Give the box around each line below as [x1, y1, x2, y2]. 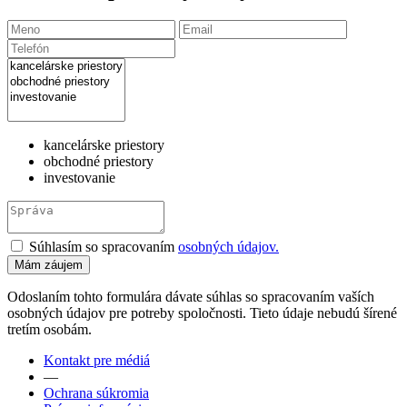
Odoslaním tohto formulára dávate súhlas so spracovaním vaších [7, 288, 374, 304]
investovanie [44, 169, 115, 185]
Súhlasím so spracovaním [29, 238, 174, 254]
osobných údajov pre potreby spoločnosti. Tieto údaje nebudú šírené [7, 304, 397, 321]
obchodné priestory [44, 153, 154, 169]
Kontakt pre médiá [44, 352, 150, 368]
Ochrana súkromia [44, 384, 149, 401]
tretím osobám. [7, 321, 92, 337]
